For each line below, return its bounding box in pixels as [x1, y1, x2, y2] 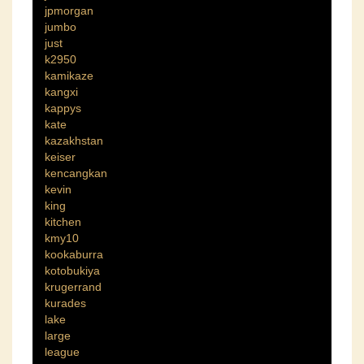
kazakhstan [45, 134, 103, 148]
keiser [45, 150, 76, 164]
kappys [45, 102, 81, 115]
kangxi [45, 85, 78, 99]
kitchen [45, 215, 81, 229]
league [45, 345, 80, 359]
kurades [45, 297, 86, 310]
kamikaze [45, 69, 93, 83]
